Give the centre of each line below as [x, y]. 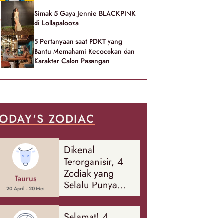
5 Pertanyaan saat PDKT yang [78, 41]
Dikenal [79, 150]
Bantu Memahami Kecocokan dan [84, 51]
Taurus [26, 178]
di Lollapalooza [56, 23]
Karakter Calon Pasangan [72, 61]
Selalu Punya [90, 185]
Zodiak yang [89, 173]
